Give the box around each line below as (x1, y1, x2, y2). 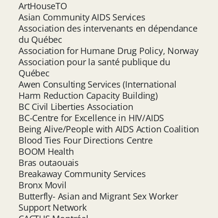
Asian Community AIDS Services (18, 11, 145, 23)
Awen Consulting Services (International (18, 78, 177, 90)
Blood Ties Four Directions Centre (18, 134, 153, 146)
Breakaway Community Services (18, 167, 146, 180)
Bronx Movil (18, 179, 67, 191)
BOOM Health (18, 145, 74, 157)
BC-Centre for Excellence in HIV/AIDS (18, 111, 164, 124)
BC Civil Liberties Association (18, 100, 133, 112)
